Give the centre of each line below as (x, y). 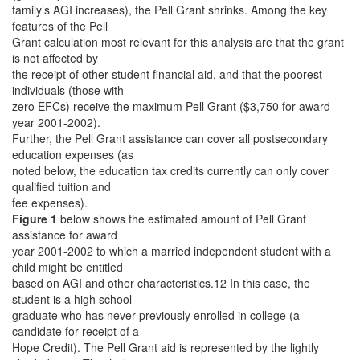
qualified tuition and (61, 186)
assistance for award (65, 235)
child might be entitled (67, 267)
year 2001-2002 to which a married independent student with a (172, 251)
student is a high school (72, 299)
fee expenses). (50, 202)
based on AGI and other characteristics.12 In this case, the (161, 283)
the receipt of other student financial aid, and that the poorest (167, 74)
